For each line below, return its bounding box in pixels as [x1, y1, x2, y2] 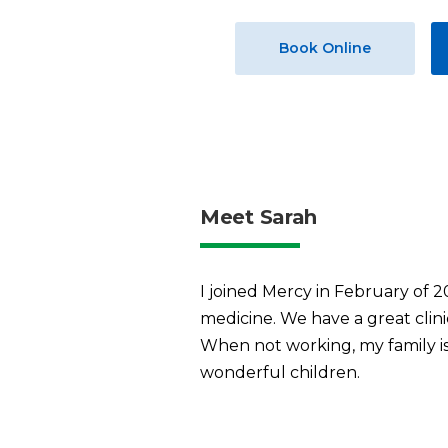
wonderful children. [200, 362, 360, 382]
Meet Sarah [200, 204, 317, 229]
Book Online [279, 38, 371, 57]
